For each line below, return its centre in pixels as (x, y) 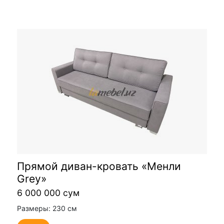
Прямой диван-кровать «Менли (99, 166)
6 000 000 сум (48, 193)
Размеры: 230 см (47, 208)
